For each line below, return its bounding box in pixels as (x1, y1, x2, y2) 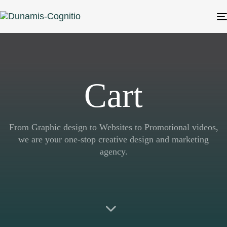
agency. (99, 146, 128, 157)
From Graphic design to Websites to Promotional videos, (9, 122, 218, 132)
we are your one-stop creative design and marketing (18, 134, 209, 144)
